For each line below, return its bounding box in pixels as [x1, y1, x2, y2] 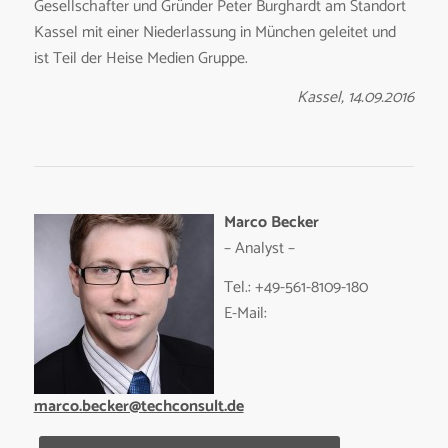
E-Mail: [223, 300, 267, 328]
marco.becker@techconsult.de [33, 392, 244, 420]
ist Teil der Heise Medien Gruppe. [33, 44, 248, 72]
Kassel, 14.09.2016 [297, 84, 415, 112]
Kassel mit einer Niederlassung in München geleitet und [33, 18, 396, 46]
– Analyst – [223, 234, 295, 262]
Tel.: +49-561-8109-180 [223, 274, 368, 302]
